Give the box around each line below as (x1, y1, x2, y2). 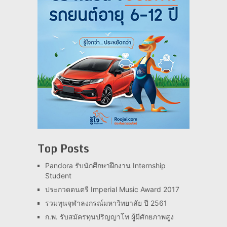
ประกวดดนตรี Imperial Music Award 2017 (45, 184, 179, 194)
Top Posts (37, 139, 89, 157)
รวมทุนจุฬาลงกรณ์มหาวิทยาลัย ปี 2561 (45, 198, 167, 207)
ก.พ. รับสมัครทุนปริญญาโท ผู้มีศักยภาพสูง (45, 212, 174, 221)
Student (45, 171, 71, 180)
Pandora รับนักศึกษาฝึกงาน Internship (45, 161, 166, 170)
